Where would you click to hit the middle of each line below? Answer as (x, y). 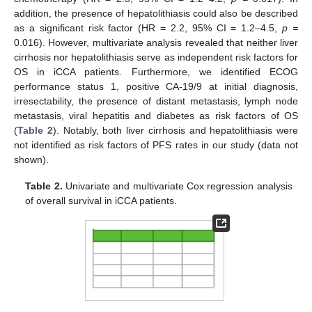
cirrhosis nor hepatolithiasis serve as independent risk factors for (156, 57)
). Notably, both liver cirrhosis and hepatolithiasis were (175, 130)
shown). (31, 159)
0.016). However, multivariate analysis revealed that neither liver (156, 42)
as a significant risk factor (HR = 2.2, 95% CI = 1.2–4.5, (148, 28)
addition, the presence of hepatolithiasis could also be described (156, 13)
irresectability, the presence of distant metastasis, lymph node (156, 101)
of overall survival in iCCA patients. (101, 201)
